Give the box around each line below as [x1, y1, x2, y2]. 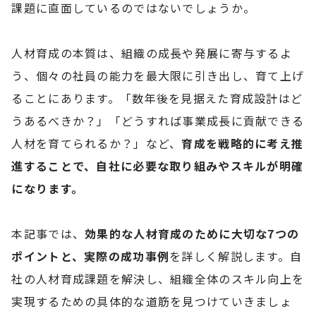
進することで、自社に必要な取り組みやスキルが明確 [11, 157, 304, 174]
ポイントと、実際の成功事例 [11, 247, 170, 265]
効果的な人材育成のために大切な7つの [85, 224, 300, 242]
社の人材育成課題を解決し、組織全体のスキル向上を [11, 269, 305, 287]
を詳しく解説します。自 [169, 247, 303, 265]
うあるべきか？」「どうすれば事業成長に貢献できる [11, 111, 305, 129]
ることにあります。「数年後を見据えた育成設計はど [11, 89, 303, 107]
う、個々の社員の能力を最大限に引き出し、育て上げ [11, 66, 305, 84]
